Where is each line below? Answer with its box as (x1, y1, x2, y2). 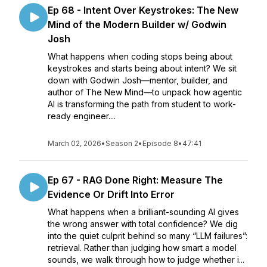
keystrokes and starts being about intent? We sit (48, 63, 237, 73)
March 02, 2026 (48, 139, 101, 148)
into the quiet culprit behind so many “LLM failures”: (48, 231, 247, 241)
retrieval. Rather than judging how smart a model (48, 243, 237, 253)
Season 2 (105, 139, 138, 148)
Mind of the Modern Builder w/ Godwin (48, 18, 226, 30)
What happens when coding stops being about (48, 51, 232, 61)
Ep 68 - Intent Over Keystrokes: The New (48, 4, 238, 16)
